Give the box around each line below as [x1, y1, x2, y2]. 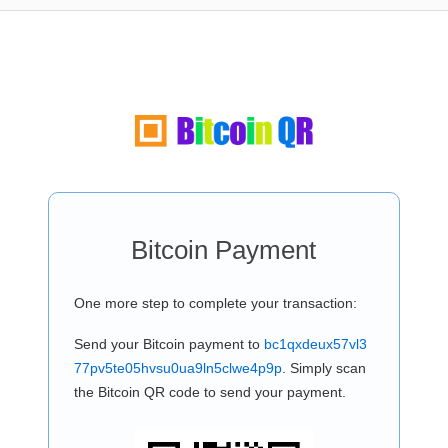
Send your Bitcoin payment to [73, 336, 264, 352]
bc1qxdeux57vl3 [263, 336, 367, 352]
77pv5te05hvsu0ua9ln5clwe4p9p [73, 360, 282, 376]
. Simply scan [281, 360, 366, 376]
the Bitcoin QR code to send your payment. [73, 384, 346, 400]
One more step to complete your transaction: [73, 295, 357, 311]
